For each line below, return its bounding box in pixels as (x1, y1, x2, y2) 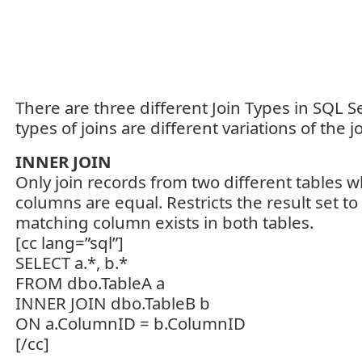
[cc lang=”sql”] (15, 231, 124, 254)
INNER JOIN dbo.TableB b (15, 292, 210, 314)
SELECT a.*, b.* (15, 251, 128, 274)
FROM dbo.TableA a (15, 271, 165, 294)
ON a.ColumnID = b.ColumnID (15, 312, 246, 335)
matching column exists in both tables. (15, 211, 314, 234)
